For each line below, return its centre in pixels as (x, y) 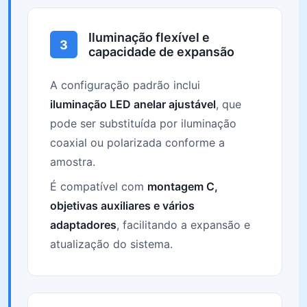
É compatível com (99, 186)
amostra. (73, 162)
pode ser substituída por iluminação (143, 123)
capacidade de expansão (161, 52)
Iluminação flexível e (149, 37)
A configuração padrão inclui (125, 85)
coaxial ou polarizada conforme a (137, 143)
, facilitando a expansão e (183, 225)
